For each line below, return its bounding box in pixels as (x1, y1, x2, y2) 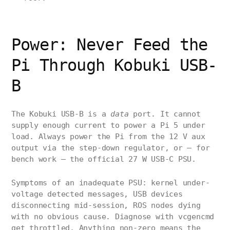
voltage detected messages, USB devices (11, 189, 183, 199)
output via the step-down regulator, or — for (11, 143, 210, 153)
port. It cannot (128, 109, 201, 119)
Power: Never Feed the (11, 35, 208, 55)
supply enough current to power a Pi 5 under (11, 121, 205, 130)
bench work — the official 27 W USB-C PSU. (11, 155, 196, 164)
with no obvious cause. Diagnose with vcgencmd (11, 212, 215, 222)
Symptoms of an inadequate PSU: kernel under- (11, 178, 210, 188)
